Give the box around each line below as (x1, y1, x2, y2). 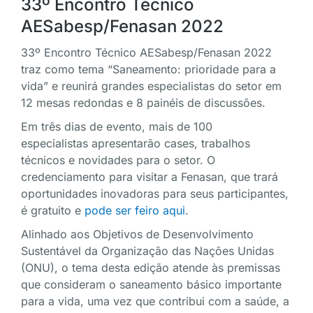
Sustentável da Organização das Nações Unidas (21, 244, 274, 259)
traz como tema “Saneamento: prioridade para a (21, 62, 276, 77)
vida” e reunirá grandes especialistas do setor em (21, 79, 282, 94)
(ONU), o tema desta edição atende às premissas (21, 261, 280, 275)
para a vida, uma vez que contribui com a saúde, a (21, 294, 289, 309)
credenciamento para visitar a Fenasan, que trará (21, 170, 278, 184)
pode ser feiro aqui (85, 203, 185, 218)
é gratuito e (21, 203, 85, 218)
